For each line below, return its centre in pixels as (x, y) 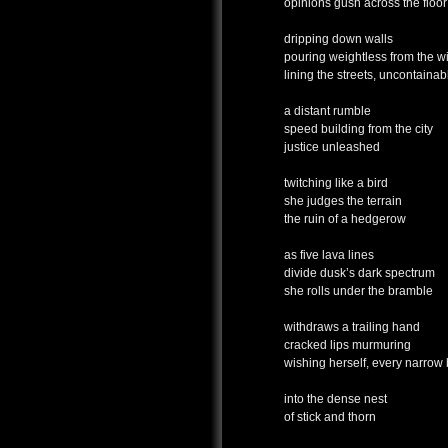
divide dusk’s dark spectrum (359, 273)
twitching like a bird (336, 183)
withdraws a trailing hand (352, 327)
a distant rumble (327, 111)
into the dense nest (335, 399)
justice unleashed (332, 147)
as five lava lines (329, 255)
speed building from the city (358, 129)
